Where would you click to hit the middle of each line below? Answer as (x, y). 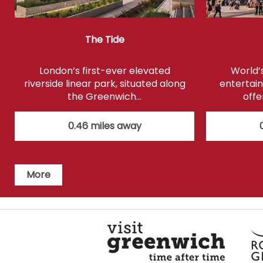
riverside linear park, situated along (104, 84)
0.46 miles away (104, 126)
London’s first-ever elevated (104, 71)
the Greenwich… (104, 97)
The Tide (104, 40)
